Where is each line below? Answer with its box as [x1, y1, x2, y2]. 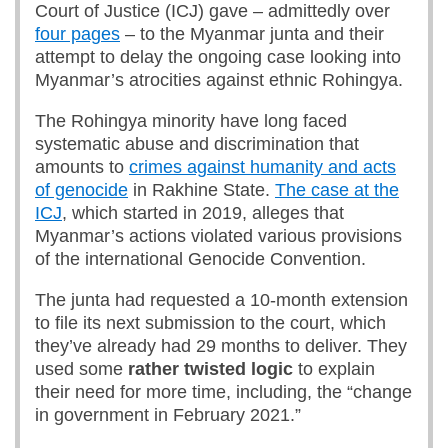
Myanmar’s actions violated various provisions [35, 226, 402, 246]
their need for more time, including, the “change [35, 382, 412, 402]
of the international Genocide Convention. [35, 249, 366, 269]
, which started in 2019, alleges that [62, 203, 344, 223]
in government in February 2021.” [35, 405, 301, 425]
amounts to [35, 157, 129, 177]
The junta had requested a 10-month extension [35, 290, 408, 310]
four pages [35, 24, 120, 44]
